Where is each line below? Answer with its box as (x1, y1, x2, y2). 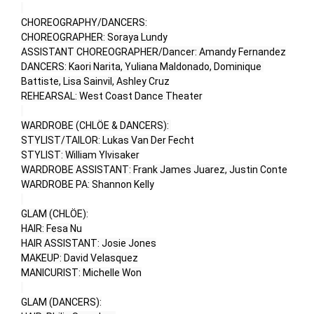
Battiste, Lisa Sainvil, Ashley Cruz (21, 76, 170, 88)
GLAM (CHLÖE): (21, 208, 88, 220)
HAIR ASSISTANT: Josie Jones (21, 238, 156, 250)
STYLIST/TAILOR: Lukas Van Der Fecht (21, 135, 194, 146)
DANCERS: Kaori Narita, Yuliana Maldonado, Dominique (21, 61, 261, 73)
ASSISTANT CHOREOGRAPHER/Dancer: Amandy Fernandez (21, 46, 286, 58)
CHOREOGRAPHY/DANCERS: (21, 17, 147, 29)
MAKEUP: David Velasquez (21, 252, 138, 264)
